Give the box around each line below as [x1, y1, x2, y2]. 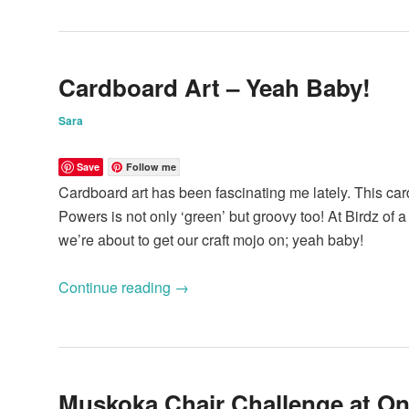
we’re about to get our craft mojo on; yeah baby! [58, 229, 363, 251]
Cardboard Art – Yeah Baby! [58, 70, 371, 105]
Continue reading [58, 277, 174, 299]
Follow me [126, 160, 176, 174]
